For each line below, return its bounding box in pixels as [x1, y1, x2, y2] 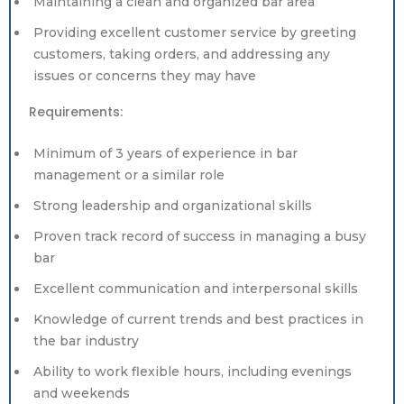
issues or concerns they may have [33, 68, 256, 84]
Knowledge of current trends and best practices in [33, 311, 363, 327]
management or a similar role [33, 167, 225, 183]
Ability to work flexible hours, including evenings [33, 363, 352, 380]
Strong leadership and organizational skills [33, 197, 312, 214]
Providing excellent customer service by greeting [33, 24, 356, 41]
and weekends [33, 385, 130, 401]
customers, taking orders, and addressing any [33, 46, 330, 62]
